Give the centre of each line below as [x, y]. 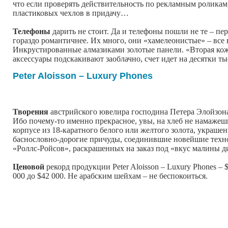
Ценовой [28, 166]
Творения [31, 111]
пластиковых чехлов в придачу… [71, 13]
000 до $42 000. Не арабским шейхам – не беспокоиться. [110, 176]
